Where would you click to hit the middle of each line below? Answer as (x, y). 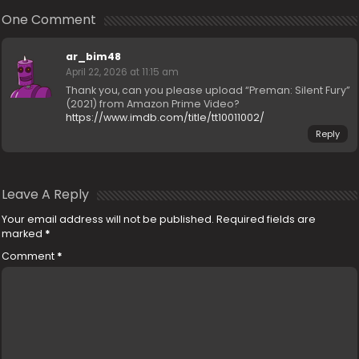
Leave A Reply (46, 194)
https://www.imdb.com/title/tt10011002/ (165, 117)
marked (24, 233)
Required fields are (266, 219)
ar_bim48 (94, 56)
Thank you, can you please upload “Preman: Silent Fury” (208, 90)
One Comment (49, 19)
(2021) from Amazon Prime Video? (153, 103)
